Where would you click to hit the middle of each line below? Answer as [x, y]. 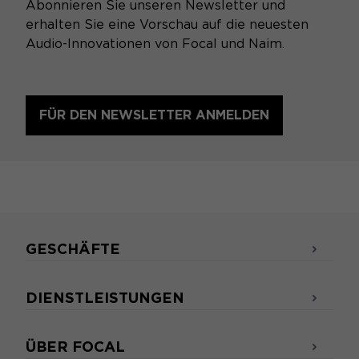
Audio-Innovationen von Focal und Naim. [155, 44]
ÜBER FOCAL [75, 347]
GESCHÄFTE [73, 249]
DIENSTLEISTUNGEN [105, 298]
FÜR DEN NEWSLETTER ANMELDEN [154, 115]
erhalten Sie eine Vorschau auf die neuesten [167, 25]
